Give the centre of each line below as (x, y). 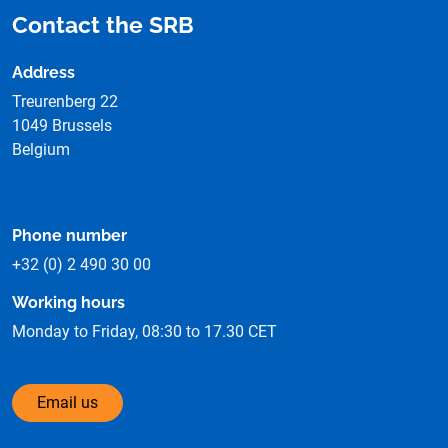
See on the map (88, 190)
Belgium (41, 150)
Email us (67, 403)
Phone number (69, 236)
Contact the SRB (103, 25)
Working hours (68, 303)
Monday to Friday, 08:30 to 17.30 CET (144, 332)
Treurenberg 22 (65, 102)
